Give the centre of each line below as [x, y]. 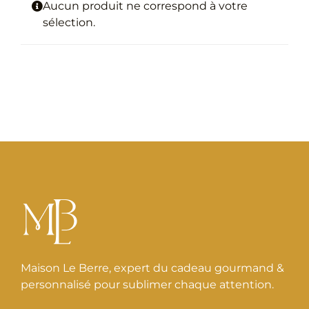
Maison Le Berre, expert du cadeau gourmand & [152, 268]
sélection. [69, 23]
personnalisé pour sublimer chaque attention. [147, 285]
